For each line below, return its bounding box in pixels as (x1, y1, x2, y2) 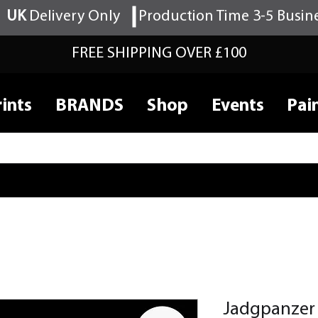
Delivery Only (26, 9, 120, 25)
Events (211, 97, 264, 115)
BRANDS (55, 97, 124, 115)
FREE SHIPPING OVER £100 (72, 45, 246, 62)
